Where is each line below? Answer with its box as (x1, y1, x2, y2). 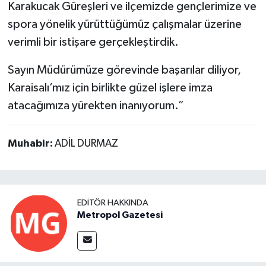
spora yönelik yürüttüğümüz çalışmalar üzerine (7, 18, 242, 30)
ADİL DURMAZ (54, 138, 118, 149)
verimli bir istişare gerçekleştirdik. (7, 36, 179, 48)
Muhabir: (7, 138, 55, 149)
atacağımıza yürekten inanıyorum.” (7, 99, 184, 112)
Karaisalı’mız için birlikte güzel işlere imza (7, 81, 213, 94)
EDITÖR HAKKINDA (77, 198, 148, 207)
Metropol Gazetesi (77, 210, 163, 220)
